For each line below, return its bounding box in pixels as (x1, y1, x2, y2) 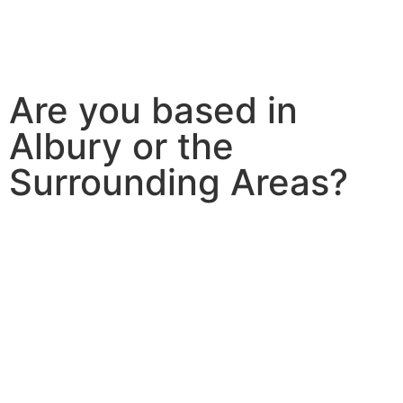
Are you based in (9, 88, 298, 133)
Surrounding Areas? (9, 160, 348, 205)
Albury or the (9, 124, 234, 169)
